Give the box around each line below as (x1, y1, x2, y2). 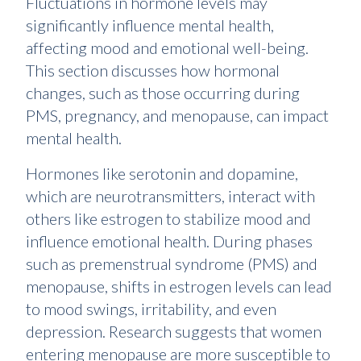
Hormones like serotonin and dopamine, (26, 164, 298, 184)
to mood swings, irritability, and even (26, 299, 276, 319)
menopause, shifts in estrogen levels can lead (26, 276, 332, 297)
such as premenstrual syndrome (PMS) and (26, 254, 317, 274)
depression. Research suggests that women (26, 322, 322, 342)
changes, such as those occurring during (26, 83, 300, 103)
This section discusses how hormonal (26, 60, 280, 81)
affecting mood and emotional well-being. (26, 38, 309, 58)
